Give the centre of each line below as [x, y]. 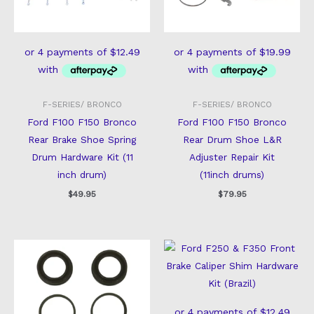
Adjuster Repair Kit [232, 157]
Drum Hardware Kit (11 [82, 157]
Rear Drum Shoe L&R [232, 140]
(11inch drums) [232, 175]
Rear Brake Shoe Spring [82, 140]
